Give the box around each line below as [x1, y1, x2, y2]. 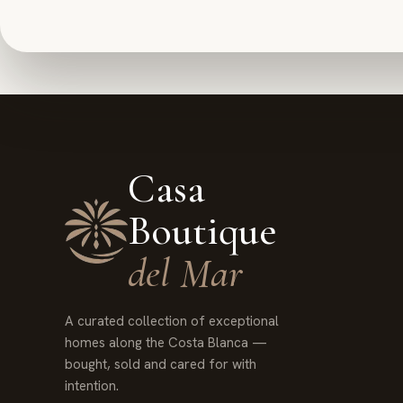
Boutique [128, 206, 278, 255]
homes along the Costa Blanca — [65, 334, 268, 352]
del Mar [128, 248, 244, 298]
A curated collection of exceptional [65, 312, 280, 330]
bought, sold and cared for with [65, 355, 257, 373]
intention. [65, 377, 120, 395]
